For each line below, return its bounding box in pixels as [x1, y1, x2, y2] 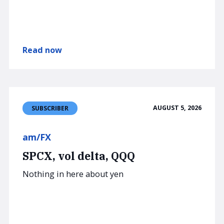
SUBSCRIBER [31, 103, 68, 112]
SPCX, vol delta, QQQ [22, 149, 135, 163]
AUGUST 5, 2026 [153, 103, 201, 112]
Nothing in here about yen [22, 168, 123, 179]
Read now [22, 44, 62, 55]
